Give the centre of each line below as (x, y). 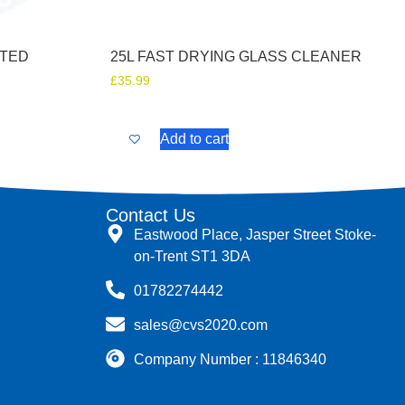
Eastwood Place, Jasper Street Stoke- (255, 234)
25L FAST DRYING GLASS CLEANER (236, 57)
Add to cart (194, 138)
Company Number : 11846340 (231, 359)
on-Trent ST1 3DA (193, 256)
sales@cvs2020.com (201, 325)
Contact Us (151, 215)
